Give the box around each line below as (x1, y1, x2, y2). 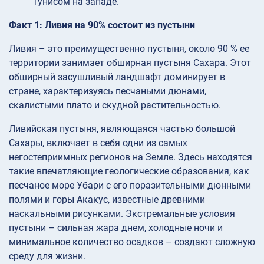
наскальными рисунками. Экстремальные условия (9, 207, 235, 219)
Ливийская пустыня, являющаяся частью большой (9, 123, 235, 134)
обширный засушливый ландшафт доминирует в (9, 71, 225, 82)
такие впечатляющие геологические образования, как (9, 165, 249, 177)
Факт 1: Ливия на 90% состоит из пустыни (9, 19, 195, 31)
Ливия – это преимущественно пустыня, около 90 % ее (9, 42, 249, 54)
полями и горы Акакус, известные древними (9, 193, 205, 205)
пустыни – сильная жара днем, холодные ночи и (9, 222, 223, 233)
